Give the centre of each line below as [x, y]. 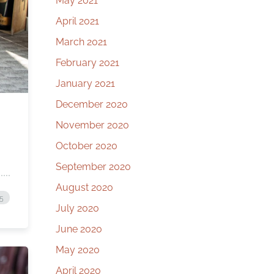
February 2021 [87, 63]
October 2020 [87, 146]
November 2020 [92, 125]
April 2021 [77, 21]
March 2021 [81, 42]
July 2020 [77, 208]
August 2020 [84, 187]
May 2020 [78, 250]
